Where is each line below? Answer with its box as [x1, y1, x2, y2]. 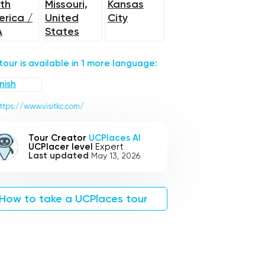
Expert [92, 141, 124, 152]
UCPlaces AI [88, 132, 141, 143]
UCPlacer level [28, 141, 93, 152]
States [44, 25, 79, 38]
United [44, 11, 79, 24]
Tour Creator [28, 132, 86, 143]
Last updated [28, 150, 89, 161]
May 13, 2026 [91, 151, 140, 160]
